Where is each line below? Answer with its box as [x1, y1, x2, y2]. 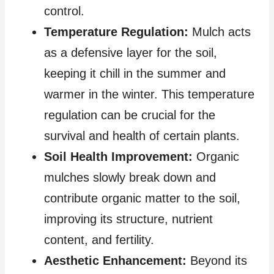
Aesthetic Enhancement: [44, 254, 187, 268]
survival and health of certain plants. [44, 129, 240, 143]
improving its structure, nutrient [44, 212, 213, 226]
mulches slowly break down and [44, 171, 216, 185]
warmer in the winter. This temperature [44, 87, 254, 102]
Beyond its [187, 254, 247, 268]
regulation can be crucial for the [44, 108, 215, 122]
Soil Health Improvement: [44, 150, 193, 164]
